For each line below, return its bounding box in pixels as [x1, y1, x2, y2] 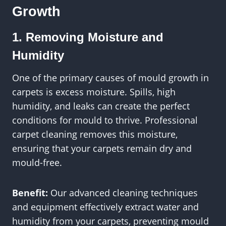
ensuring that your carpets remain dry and [12, 142, 192, 154]
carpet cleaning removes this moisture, [12, 128, 178, 140]
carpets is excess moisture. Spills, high [12, 86, 176, 98]
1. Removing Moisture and [12, 30, 163, 44]
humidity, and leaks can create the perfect [12, 100, 190, 112]
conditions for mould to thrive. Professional [12, 114, 198, 126]
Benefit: [12, 187, 48, 199]
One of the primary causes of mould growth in [12, 72, 209, 84]
